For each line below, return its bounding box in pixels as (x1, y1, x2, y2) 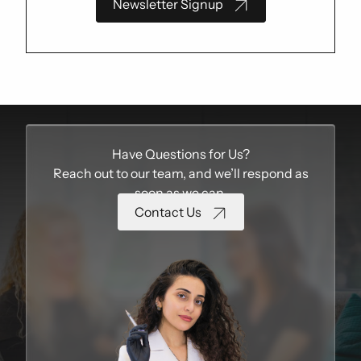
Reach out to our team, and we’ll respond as (52, 165, 309, 181)
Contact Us (134, 204, 201, 220)
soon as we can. (135, 185, 226, 201)
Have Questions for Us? (111, 146, 250, 162)
